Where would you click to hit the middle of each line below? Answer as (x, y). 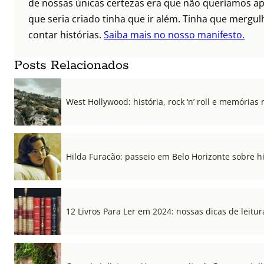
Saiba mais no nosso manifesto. (174, 34)
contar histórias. (66, 34)
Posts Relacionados (72, 65)
